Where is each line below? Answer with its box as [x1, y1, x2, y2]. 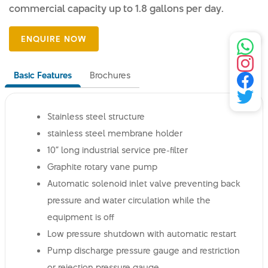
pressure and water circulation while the [47, 194, 211, 206]
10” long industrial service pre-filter [47, 144, 188, 156]
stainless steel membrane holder [47, 127, 182, 139]
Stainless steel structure [47, 110, 145, 123]
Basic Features [14, 69, 72, 81]
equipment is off [47, 211, 114, 223]
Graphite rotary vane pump [47, 160, 157, 173]
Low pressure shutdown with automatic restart [47, 227, 236, 240]
